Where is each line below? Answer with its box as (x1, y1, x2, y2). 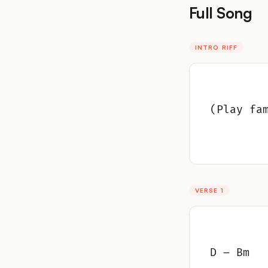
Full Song (189, 2, 252, 22)
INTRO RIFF (195, 42, 237, 51)
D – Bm (210, 246, 249, 259)
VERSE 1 (195, 185, 224, 194)
